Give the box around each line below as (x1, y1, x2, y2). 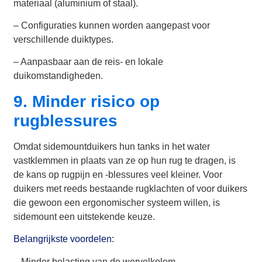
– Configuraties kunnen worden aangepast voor (13, 20, 211, 31)
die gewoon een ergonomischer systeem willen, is (13, 197, 220, 208)
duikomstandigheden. (13, 71, 104, 81)
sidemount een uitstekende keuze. (13, 211, 156, 222)
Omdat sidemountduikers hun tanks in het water (13, 141, 211, 151)
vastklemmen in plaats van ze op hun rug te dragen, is (13, 155, 236, 166)
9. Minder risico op (13, 92, 160, 111)
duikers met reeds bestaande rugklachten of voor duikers (13, 183, 248, 194)
